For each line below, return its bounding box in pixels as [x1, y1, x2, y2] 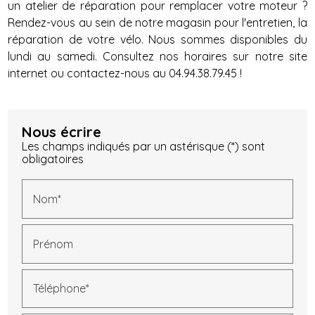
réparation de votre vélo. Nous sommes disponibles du [8, 32, 307, 46]
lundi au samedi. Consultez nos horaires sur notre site [8, 49, 307, 63]
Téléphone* [33, 281, 90, 296]
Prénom [33, 236, 74, 251]
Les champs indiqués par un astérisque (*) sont [22, 139, 266, 153]
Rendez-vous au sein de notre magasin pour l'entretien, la [8, 15, 307, 30]
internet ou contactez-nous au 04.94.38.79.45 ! [8, 65, 243, 80]
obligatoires [22, 151, 84, 166]
